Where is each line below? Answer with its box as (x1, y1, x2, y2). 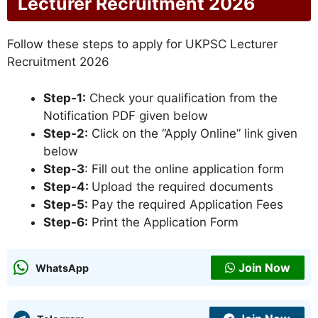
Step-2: (43, 126, 88, 141)
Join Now (238, 261, 290, 275)
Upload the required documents (92, 179, 273, 194)
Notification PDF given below (43, 108, 208, 123)
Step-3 (43, 161, 84, 176)
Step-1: (43, 90, 86, 105)
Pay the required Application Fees (88, 197, 283, 212)
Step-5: (43, 197, 88, 212)
